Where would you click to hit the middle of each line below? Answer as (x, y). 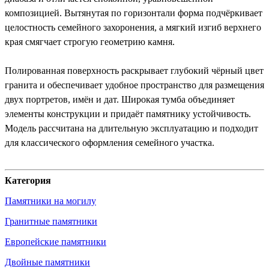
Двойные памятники (47, 262)
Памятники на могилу (50, 201)
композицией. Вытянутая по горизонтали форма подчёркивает (134, 13)
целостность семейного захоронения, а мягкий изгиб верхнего (133, 27)
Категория (28, 180)
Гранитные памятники (51, 221)
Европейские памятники (56, 241)
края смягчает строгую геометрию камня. (90, 41)
